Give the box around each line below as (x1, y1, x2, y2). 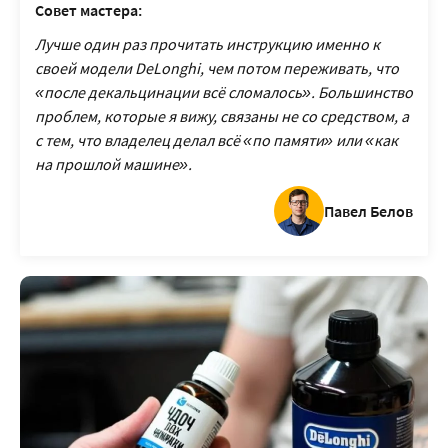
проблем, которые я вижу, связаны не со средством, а (35, 106, 409, 126)
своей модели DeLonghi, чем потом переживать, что (35, 58, 399, 78)
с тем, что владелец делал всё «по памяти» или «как (35, 130, 398, 150)
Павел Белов (324, 200, 413, 221)
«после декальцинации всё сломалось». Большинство (35, 82, 413, 102)
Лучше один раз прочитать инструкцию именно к (35, 34, 380, 54)
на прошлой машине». (35, 154, 192, 174)
